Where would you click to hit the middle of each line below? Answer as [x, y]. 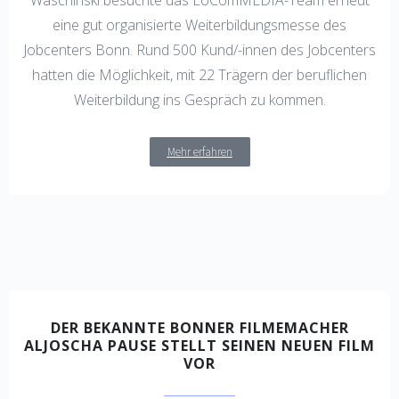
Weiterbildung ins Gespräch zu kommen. [199, 99]
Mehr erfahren [199, 151]
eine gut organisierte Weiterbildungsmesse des [199, 24]
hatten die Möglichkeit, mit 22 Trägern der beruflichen [199, 74]
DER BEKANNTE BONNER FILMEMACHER [199, 327]
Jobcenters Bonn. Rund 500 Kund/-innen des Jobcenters [199, 49]
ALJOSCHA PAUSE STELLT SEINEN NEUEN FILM [199, 345]
